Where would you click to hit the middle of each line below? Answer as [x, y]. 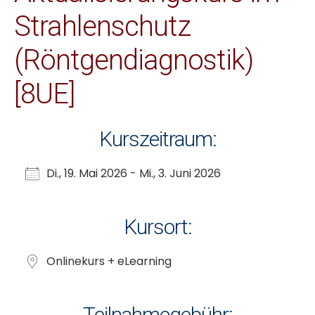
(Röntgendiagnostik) [134, 60]
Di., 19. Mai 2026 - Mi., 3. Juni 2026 [134, 173]
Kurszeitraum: [157, 139]
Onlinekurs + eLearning [109, 261]
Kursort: [157, 226]
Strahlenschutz [102, 26]
